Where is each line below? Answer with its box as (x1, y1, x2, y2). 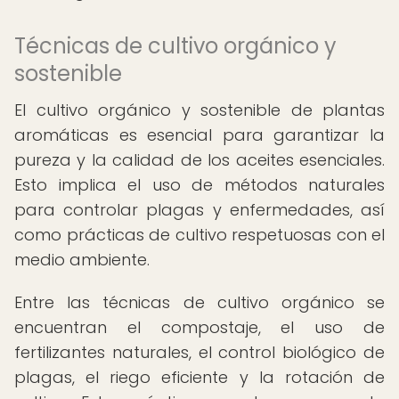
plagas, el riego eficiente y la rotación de (14, 366, 385, 388)
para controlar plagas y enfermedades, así (14, 199, 385, 221)
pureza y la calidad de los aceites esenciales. (14, 149, 385, 171)
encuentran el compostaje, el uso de (14, 316, 385, 338)
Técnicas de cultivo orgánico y (14, 31, 337, 61)
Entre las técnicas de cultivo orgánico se (14, 291, 385, 313)
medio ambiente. (14, 248, 150, 271)
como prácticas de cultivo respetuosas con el (14, 224, 385, 246)
